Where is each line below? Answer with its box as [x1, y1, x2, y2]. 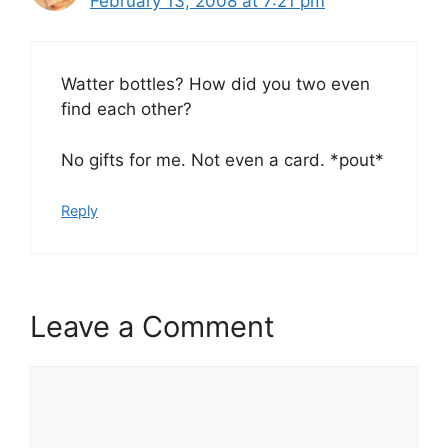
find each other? [61, 99, 192, 119]
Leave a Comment [30, 308, 275, 344]
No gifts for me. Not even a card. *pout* [61, 149, 384, 170]
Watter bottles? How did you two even [61, 74, 370, 94]
